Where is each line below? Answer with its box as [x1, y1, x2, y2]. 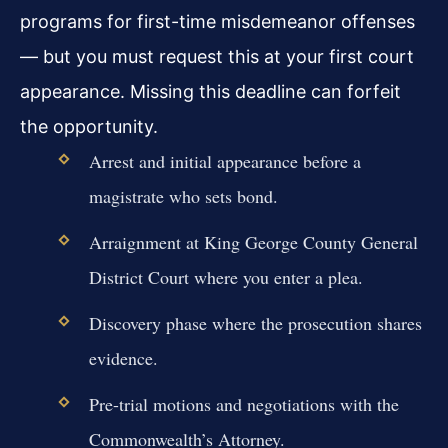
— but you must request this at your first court [20, 45, 414, 67]
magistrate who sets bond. [88, 183, 278, 208]
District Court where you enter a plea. [88, 264, 363, 289]
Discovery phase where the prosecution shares [88, 311, 422, 336]
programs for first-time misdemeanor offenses [20, 10, 415, 32]
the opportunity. [20, 115, 158, 137]
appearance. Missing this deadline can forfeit [20, 80, 401, 102]
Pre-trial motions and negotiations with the [88, 392, 399, 417]
